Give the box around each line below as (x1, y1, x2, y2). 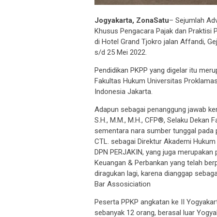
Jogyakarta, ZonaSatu (94, 16, 169, 25)
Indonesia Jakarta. (94, 87, 153, 96)
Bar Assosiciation (94, 180, 151, 189)
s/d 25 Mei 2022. (94, 48, 147, 57)
